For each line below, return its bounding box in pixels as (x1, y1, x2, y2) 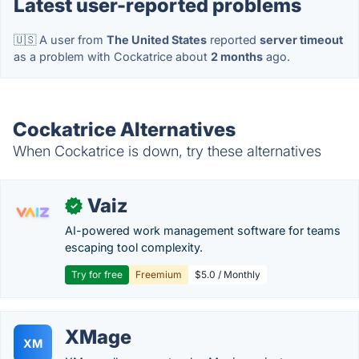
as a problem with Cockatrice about (14, 50, 211, 63)
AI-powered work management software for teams (65, 224, 341, 237)
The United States (107, 33, 207, 46)
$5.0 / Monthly (195, 268, 260, 280)
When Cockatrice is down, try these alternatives (13, 143, 321, 159)
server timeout (260, 33, 343, 46)
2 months (211, 50, 263, 63)
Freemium (135, 268, 182, 280)
